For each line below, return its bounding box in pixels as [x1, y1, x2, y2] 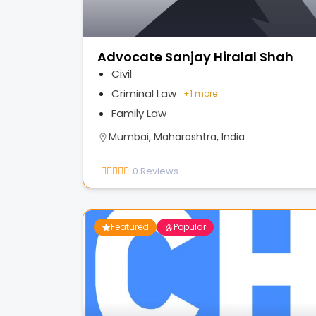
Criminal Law [111, 86, 176, 101]
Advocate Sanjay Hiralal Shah [97, 48, 293, 66]
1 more [190, 87, 217, 99]
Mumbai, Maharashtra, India [109, 130, 245, 144]
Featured [111, 221, 149, 233]
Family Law [111, 106, 166, 121]
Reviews [140, 164, 178, 178]
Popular [174, 221, 206, 233]
